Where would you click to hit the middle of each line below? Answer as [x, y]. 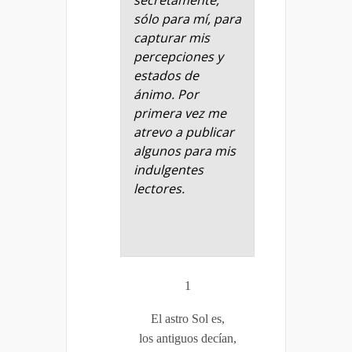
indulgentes [169, 170]
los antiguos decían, [187, 339]
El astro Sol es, [187, 319]
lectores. [159, 189]
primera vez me [180, 114]
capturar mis [172, 38]
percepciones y [178, 57]
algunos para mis [185, 151]
